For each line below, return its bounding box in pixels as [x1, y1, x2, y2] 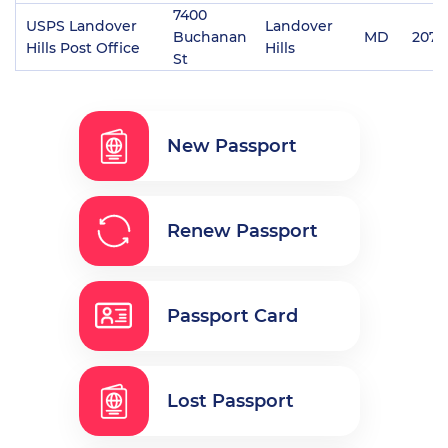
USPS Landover [26, 16, 137, 35]
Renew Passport [166, 219, 318, 242]
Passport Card [166, 304, 298, 327]
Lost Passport [166, 389, 294, 412]
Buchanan [173, 27, 247, 46]
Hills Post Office [26, 38, 140, 57]
